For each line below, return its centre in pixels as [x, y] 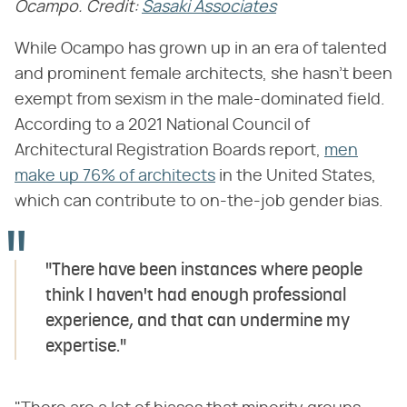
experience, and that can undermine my [198, 321]
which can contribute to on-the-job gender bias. [199, 201]
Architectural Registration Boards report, [169, 150]
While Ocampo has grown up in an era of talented [201, 49]
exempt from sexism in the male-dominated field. [200, 99]
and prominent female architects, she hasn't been [203, 74]
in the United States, [296, 176]
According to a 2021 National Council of [162, 125]
